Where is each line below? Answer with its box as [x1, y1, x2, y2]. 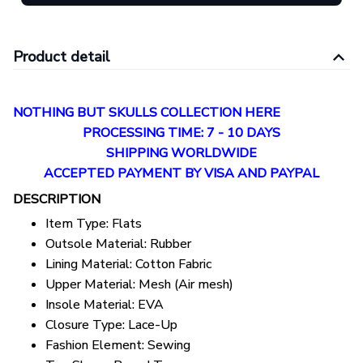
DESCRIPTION [13, 190, 100, 208]
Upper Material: [45, 275, 139, 294]
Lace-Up [128, 316, 177, 335]
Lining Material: [45, 255, 135, 274]
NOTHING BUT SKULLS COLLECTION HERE [13, 104, 280, 122]
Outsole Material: [45, 235, 150, 254]
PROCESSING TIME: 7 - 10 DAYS [83, 124, 280, 143]
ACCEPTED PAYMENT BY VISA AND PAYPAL [44, 164, 319, 183]
